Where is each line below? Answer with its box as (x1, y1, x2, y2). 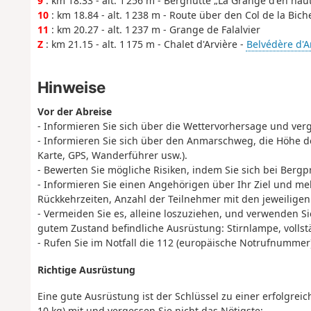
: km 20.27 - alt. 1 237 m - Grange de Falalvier (48, 23, 260, 37)
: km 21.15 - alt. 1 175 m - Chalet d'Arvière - (42, 37, 246, 51)
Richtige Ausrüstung (37, 262, 135, 276)
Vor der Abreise (37, 105, 112, 118)
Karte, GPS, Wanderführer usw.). (37, 149, 187, 162)
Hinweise (37, 77, 106, 96)
